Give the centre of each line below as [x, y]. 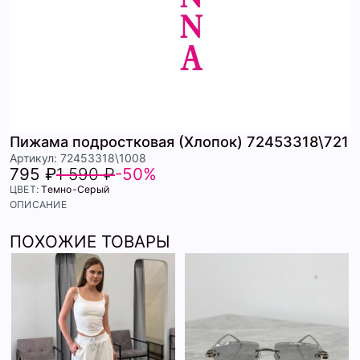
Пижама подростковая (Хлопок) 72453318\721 [179, 142]
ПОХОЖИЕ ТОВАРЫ [90, 242]
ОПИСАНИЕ [38, 205]
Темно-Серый [76, 190]
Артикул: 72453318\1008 [78, 158]
